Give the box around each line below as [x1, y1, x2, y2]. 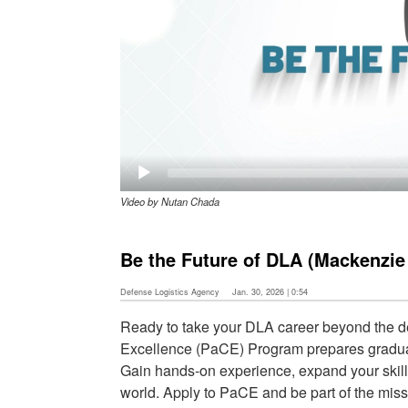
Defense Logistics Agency [120, 286, 219, 299]
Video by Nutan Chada [120, 194, 219, 209]
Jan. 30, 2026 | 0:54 [232, 286, 308, 299]
